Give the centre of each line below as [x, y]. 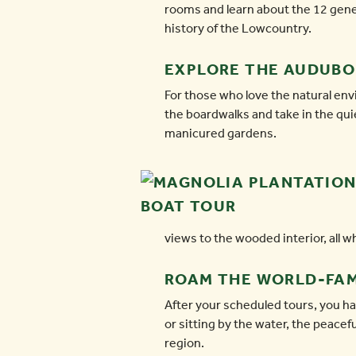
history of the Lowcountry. [238, 29]
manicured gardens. [221, 133]
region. [184, 343]
